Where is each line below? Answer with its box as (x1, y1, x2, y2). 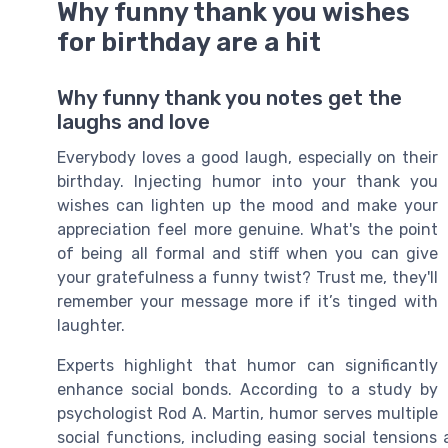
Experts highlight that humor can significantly (57, 356, 438, 376)
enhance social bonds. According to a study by (57, 380, 438, 400)
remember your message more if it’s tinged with (57, 292, 438, 312)
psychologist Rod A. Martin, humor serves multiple (57, 404, 438, 424)
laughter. (57, 316, 125, 336)
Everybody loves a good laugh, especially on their (57, 148, 438, 168)
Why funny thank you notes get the (57, 86, 402, 111)
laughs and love (57, 110, 210, 135)
